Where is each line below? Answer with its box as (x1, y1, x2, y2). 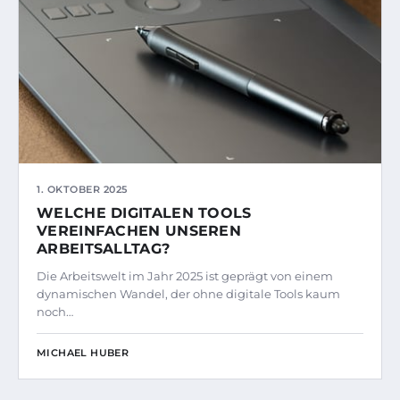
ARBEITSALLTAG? (37, 240, 171, 258)
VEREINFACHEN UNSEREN (37, 222, 242, 240)
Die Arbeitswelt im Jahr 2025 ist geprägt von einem (37, 269, 333, 284)
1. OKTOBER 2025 (37, 183, 128, 196)
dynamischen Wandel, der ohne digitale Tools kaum (37, 287, 340, 302)
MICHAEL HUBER (37, 346, 129, 360)
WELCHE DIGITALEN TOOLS (37, 204, 252, 222)
